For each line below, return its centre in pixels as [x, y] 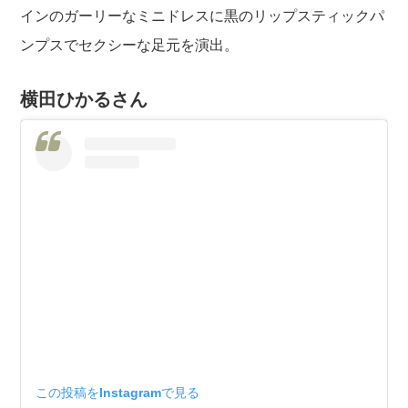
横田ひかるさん [84, 99]
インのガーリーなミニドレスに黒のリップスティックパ [203, 15]
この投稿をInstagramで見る [118, 392]
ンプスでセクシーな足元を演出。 [130, 45]
